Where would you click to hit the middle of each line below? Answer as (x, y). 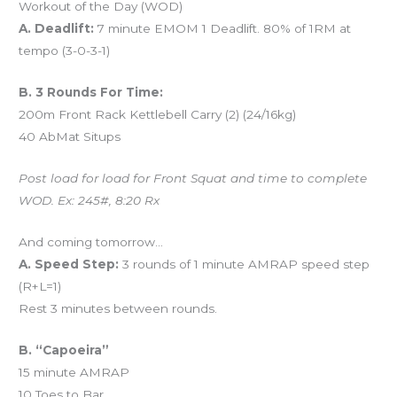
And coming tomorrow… (91, 241)
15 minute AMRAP (74, 372)
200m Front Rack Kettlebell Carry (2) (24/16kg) (158, 114)
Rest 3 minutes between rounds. (118, 308)
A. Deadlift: (57, 29)
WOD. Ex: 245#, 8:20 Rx (90, 200)
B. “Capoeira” (64, 350)
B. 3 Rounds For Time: (91, 92)
